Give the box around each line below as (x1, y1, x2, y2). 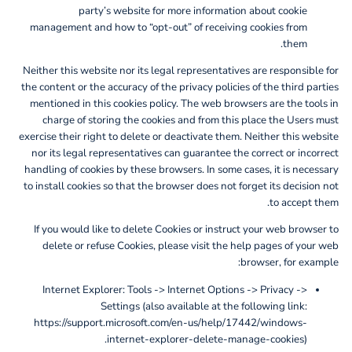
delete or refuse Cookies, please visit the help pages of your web (42, 239, 339, 254)
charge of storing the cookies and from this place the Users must (42, 112, 339, 127)
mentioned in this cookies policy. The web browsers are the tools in (30, 96, 339, 111)
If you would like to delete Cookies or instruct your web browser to (34, 222, 339, 237)
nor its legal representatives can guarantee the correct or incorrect (31, 145, 339, 160)
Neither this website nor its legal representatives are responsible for (23, 63, 339, 78)
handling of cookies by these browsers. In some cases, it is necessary (24, 162, 339, 177)
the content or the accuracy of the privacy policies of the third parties (21, 79, 339, 94)
